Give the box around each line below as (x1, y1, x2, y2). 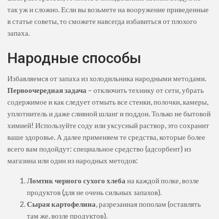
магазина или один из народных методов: (7, 156, 138, 165)
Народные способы (7, 49, 141, 67)
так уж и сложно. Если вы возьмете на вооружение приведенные (7, 5, 209, 14)
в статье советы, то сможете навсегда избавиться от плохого (7, 17, 197, 26)
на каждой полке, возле (126, 176, 199, 185)
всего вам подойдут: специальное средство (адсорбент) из (7, 144, 191, 153)
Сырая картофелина (27, 199, 96, 209)
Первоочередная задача (7, 86, 87, 95)
